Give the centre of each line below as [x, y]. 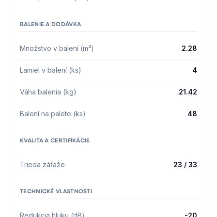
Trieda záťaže [42, 164]
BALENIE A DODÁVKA [51, 24]
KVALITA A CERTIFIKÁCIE [55, 140]
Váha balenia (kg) [48, 92]
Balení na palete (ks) [53, 114]
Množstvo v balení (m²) [57, 48]
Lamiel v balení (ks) [51, 70]
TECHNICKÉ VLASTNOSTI [56, 191]
